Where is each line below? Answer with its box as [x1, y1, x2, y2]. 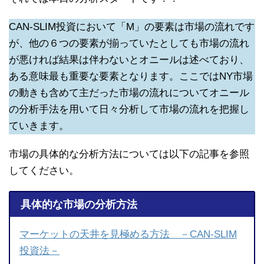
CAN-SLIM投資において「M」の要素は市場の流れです [9, 21, 255, 33]
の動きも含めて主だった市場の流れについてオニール [9, 87, 249, 99]
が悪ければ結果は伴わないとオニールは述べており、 [9, 54, 249, 66]
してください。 [9, 165, 79, 177]
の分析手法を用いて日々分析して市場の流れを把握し [9, 104, 249, 115]
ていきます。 [9, 120, 69, 132]
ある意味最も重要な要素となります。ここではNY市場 [9, 71, 253, 82]
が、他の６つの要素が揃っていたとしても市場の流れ [9, 38, 249, 49]
